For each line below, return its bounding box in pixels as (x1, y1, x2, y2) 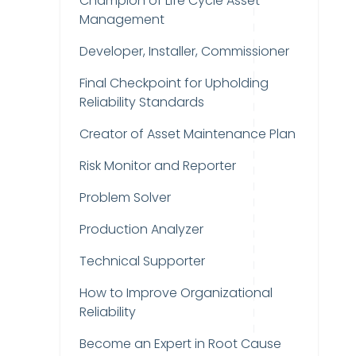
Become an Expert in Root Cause (79, 335, 281, 353)
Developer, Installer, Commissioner (79, 42, 289, 60)
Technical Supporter (79, 252, 205, 270)
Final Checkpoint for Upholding (79, 74, 269, 92)
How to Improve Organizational (79, 284, 273, 302)
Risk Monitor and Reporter (79, 157, 236, 175)
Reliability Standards (79, 93, 204, 111)
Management (79, 10, 164, 29)
